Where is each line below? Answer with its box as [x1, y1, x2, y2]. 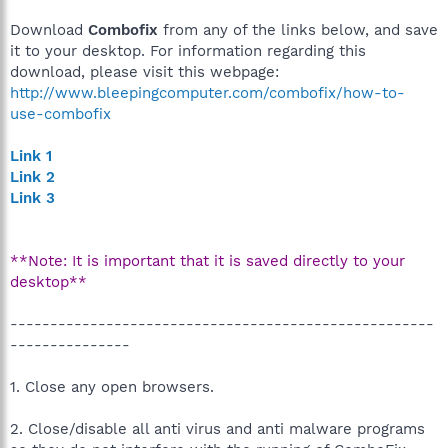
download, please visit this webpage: [10, 63, 279, 81]
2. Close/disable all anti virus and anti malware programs [10, 420, 425, 438]
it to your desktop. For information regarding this [10, 42, 366, 60]
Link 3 [10, 189, 55, 207]
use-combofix [10, 105, 111, 123]
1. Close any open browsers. [10, 378, 214, 396]
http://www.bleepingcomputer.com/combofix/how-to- [10, 84, 405, 102]
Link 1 [10, 147, 52, 165]
